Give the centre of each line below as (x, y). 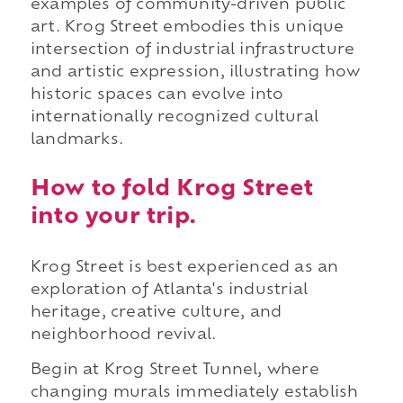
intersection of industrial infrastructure (193, 51)
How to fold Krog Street (172, 189)
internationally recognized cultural (174, 118)
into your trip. (113, 217)
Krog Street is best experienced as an (184, 268)
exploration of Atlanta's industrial (169, 290)
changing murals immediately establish (194, 394)
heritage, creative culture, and (156, 313)
